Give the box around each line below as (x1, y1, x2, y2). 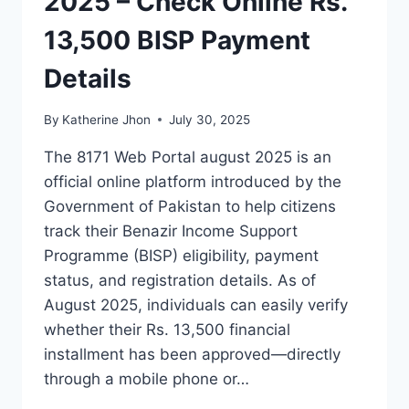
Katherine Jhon (62, 111, 152, 127)
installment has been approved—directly (44, 344, 341, 363)
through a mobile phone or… (44, 369, 249, 388)
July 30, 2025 (169, 111, 251, 127)
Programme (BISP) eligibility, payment (44, 246, 319, 265)
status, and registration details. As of (44, 270, 316, 289)
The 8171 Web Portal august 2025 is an (44, 147, 331, 166)
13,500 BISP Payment (44, 25, 310, 57)
